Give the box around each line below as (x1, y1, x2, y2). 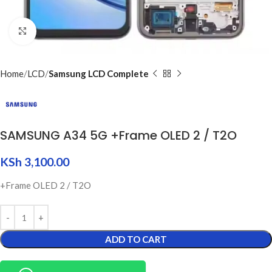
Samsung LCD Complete (49, 68, 149, 79)
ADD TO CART (105, 234, 167, 245)
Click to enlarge (36, 26, 99, 36)
